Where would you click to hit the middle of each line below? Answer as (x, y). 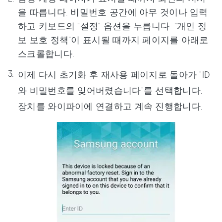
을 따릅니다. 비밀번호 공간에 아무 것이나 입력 (113, 12)
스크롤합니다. (46, 53)
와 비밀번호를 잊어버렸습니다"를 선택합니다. (111, 90)
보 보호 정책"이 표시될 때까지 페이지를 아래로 (113, 39)
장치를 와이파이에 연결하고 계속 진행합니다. (111, 106)
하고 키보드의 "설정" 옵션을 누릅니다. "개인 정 (112, 26)
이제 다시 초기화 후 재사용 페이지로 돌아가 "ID (114, 74)
